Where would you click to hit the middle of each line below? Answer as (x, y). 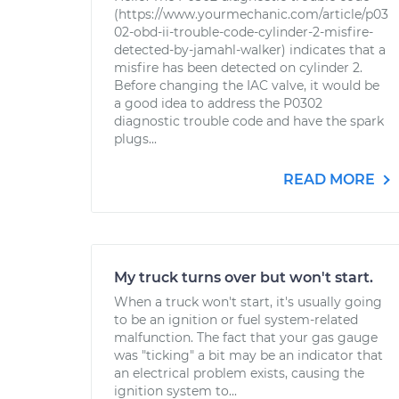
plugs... (135, 139)
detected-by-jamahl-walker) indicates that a (250, 50)
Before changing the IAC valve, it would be (247, 85)
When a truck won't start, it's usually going (248, 302)
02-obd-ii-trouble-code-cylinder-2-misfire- (244, 32)
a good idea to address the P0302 (218, 103)
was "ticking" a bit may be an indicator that (248, 355)
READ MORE (331, 179)
